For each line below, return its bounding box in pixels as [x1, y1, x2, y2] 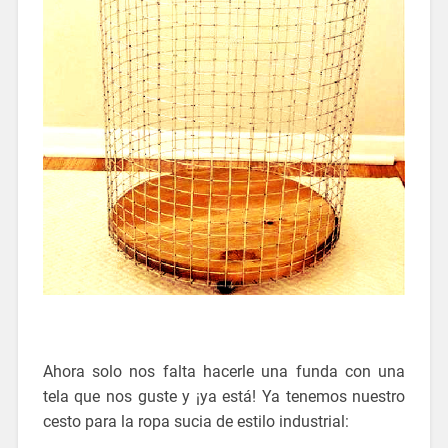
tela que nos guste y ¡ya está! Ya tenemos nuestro [42, 387, 406, 407]
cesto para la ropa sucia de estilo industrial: [42, 412, 349, 432]
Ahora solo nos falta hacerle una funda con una [42, 362, 406, 382]
